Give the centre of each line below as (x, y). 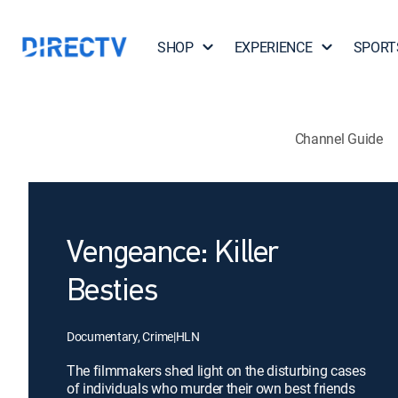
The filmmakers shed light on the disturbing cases (216, 370)
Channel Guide (338, 138)
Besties (112, 292)
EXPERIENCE (273, 47)
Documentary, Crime (120, 336)
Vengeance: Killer (173, 254)
